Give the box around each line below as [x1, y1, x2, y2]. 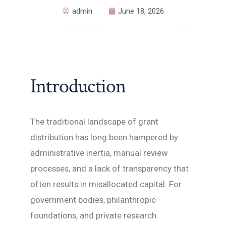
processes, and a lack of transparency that [30, 163, 189, 174]
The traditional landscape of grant [30, 117, 158, 127]
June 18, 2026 [118, 6, 164, 16]
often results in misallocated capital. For [30, 179, 182, 190]
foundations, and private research [30, 210, 156, 221]
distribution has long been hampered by [30, 132, 178, 143]
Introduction [30, 73, 126, 100]
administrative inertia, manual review [30, 148, 168, 158]
